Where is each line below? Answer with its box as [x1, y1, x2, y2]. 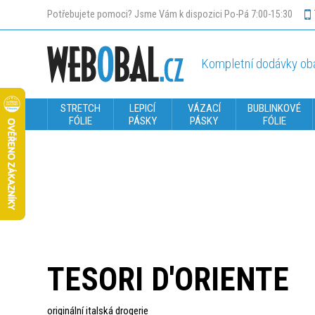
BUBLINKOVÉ [247, 101, 302, 115]
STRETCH [60, 101, 101, 115]
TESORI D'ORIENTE [47, 260, 289, 298]
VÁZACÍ [187, 101, 221, 115]
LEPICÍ [129, 101, 156, 115]
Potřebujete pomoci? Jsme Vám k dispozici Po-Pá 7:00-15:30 [47, 8, 292, 20]
